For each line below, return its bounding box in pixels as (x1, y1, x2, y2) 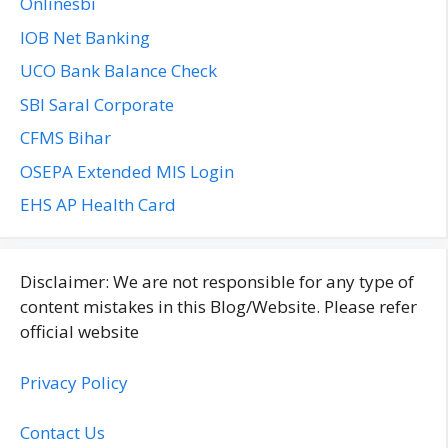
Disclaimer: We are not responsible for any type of (20, 270, 414, 294)
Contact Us (20, 421, 105, 445)
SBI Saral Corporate (20, 92, 174, 116)
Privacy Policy (20, 370, 128, 394)
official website (20, 320, 139, 344)
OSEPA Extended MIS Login (20, 159, 234, 183)
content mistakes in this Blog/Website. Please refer (20, 295, 417, 319)
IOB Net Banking (20, 25, 150, 49)
